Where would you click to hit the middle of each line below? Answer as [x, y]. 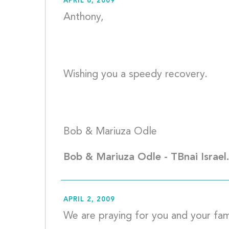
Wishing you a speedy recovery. [137, 75]
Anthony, [85, 18]
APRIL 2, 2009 [89, 200]
